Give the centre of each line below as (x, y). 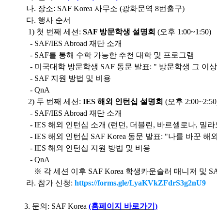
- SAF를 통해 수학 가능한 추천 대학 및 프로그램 (110, 55)
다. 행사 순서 (48, 20)
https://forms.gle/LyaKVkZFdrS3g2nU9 (140, 183)
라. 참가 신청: (49, 183)
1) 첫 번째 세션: (54, 32)
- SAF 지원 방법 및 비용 (69, 78)
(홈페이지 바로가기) (123, 206)
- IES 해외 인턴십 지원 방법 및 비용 (89, 148)
